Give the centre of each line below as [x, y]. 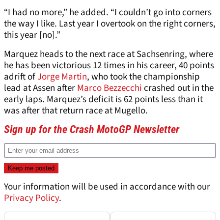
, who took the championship [143, 77]
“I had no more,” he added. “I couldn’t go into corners [108, 12]
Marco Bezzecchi [110, 88]
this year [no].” [32, 35]
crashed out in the [178, 88]
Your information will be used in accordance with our [107, 187]
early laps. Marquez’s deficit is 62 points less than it [103, 99]
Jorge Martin [62, 77]
